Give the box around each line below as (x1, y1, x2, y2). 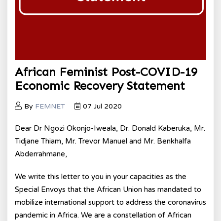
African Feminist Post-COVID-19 (15, 65, 197, 79)
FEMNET (35, 102, 65, 110)
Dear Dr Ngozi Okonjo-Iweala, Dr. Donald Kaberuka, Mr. (15, 124, 205, 133)
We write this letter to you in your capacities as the (15, 172, 186, 181)
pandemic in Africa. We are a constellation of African (15, 211, 191, 220)
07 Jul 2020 (83, 102, 122, 110)
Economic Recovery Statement (15, 78, 185, 93)
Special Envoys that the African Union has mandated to (15, 185, 201, 194)
